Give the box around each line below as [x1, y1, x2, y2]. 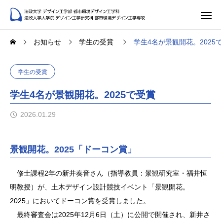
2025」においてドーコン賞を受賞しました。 [10, 197, 150, 205]
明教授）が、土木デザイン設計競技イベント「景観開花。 [10, 183, 189, 191]
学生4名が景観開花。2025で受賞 [10, 89, 155, 100]
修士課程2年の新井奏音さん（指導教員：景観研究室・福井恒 [10, 169, 207, 178]
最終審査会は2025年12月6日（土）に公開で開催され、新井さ [10, 211, 210, 219]
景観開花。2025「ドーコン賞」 [10, 145, 136, 154]
